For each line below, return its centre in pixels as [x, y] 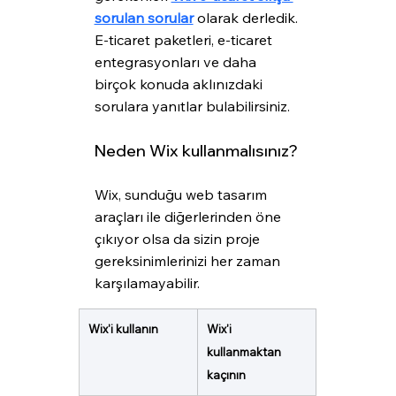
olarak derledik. [247, 18]
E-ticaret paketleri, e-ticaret [185, 40]
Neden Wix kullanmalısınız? [196, 151]
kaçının [226, 375]
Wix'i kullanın [123, 329]
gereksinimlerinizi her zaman [189, 261]
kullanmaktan [245, 352]
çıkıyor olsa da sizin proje [179, 239]
